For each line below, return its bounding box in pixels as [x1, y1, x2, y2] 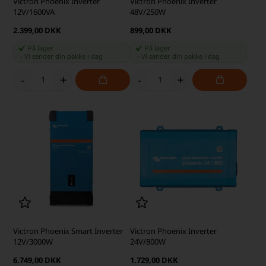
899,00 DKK [130, 24, 172, 36]
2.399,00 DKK [13, 24, 62, 36]
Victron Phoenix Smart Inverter [13, 226, 123, 237]
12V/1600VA [13, 6, 55, 17]
